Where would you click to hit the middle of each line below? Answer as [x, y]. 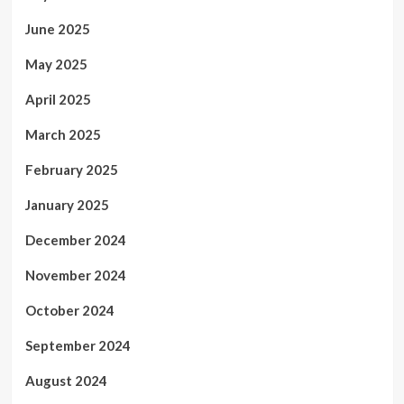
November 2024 [75, 275]
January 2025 [67, 205]
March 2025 [63, 134]
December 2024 [75, 240]
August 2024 [66, 381]
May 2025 [56, 64]
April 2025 [58, 99]
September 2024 [78, 345]
